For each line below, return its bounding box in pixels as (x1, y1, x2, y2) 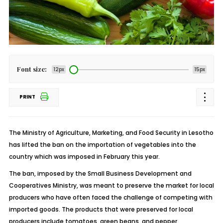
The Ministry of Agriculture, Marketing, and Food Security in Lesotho (8, 128, 214, 137)
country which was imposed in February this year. (8, 152, 160, 161)
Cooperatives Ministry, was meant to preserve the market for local (8, 181, 214, 190)
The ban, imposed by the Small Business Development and (8, 169, 192, 178)
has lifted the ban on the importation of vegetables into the (8, 140, 196, 149)
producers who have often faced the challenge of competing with (8, 193, 213, 202)
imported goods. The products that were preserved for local (8, 205, 193, 214)
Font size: (16, 65, 47, 73)
